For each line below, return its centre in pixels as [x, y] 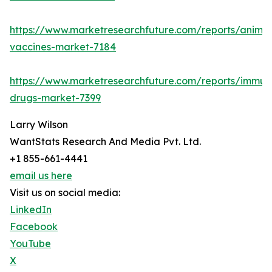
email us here [41, 176]
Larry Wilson [39, 125]
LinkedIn [31, 210]
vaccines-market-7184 [63, 47]
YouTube [30, 244]
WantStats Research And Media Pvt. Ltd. [105, 142]
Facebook [34, 227]
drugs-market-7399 [55, 98]
